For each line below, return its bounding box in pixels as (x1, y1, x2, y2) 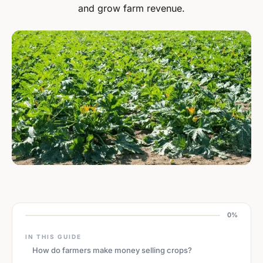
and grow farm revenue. (78, 2, 185, 14)
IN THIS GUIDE (25, 233, 82, 241)
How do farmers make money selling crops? (32, 245, 192, 255)
